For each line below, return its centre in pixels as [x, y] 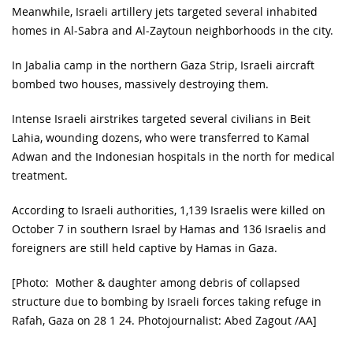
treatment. [40, 175]
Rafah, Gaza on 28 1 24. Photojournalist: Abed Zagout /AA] [164, 320]
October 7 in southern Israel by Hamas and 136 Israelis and [169, 229]
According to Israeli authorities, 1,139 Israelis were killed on [169, 210]
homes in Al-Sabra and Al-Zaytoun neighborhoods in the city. [173, 30]
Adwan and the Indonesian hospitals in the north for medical [173, 156]
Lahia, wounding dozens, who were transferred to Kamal [161, 137]
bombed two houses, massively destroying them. [140, 84]
